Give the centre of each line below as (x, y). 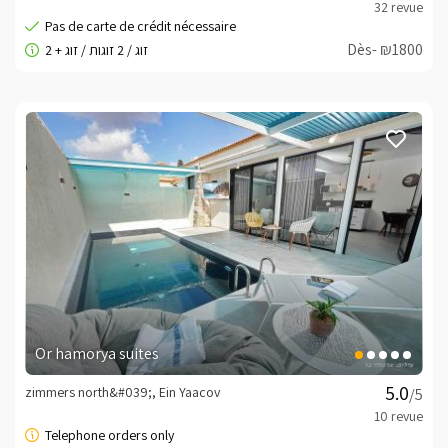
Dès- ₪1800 (385, 50)
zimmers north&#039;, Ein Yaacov (122, 392)
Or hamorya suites (97, 354)
